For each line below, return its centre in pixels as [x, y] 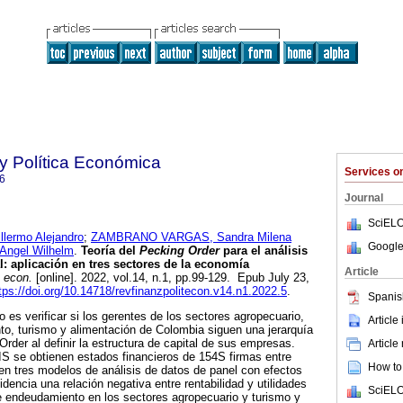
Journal [364, 198]
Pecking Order [179, 251]
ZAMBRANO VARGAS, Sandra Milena [191, 237]
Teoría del [108, 251]
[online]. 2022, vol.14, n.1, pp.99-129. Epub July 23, [171, 278]
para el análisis [264, 251]
